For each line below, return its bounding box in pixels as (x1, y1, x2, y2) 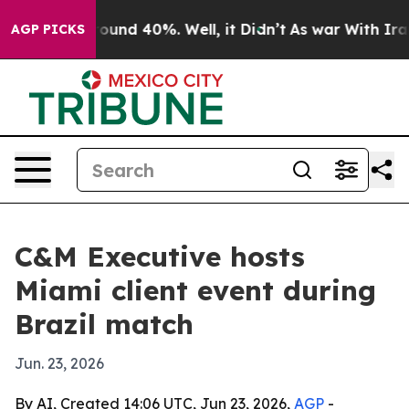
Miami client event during (15, 273, 376, 308)
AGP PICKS (11, 21, 85, 37)
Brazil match (15, 307, 194, 341)
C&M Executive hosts (15, 239, 305, 274)
